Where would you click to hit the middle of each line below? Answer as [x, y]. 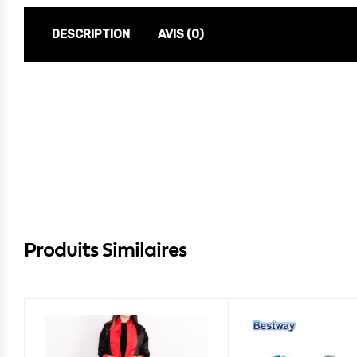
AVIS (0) [181, 35]
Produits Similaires [105, 250]
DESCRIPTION [91, 35]
